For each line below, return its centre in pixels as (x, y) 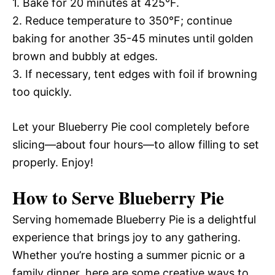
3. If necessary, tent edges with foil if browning (135, 74)
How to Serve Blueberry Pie (118, 197)
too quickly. (42, 91)
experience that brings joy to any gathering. (126, 237)
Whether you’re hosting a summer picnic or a (129, 255)
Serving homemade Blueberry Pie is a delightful (134, 219)
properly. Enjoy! (53, 162)
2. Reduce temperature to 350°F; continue (122, 20)
